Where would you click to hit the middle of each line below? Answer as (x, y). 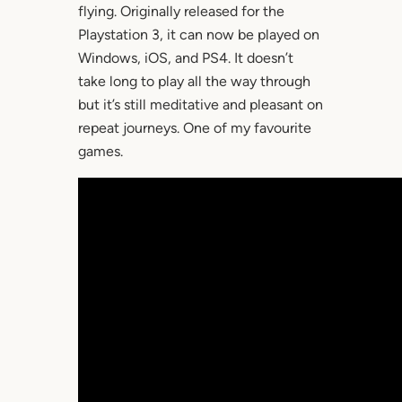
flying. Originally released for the (181, 12)
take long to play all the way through (194, 82)
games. (100, 152)
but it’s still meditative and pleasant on (200, 105)
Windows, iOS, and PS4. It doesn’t (185, 58)
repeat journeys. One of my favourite (194, 128)
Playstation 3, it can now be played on (198, 35)
